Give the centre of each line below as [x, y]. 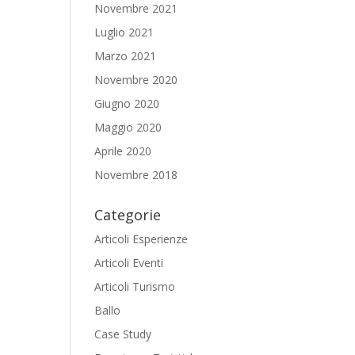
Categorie [128, 215]
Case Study [123, 334]
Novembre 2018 [136, 175]
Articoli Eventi [129, 263]
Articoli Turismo [135, 286]
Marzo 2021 [126, 56]
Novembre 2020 [136, 80]
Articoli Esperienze [141, 239]
